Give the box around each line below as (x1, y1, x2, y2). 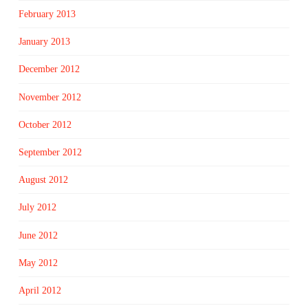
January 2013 (18, 36, 70, 47)
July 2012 (18, 202, 56, 213)
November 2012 (18, 91, 81, 102)
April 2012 (18, 285, 61, 296)
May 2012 (18, 257, 58, 268)
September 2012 (18, 147, 82, 157)
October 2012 (18, 119, 71, 130)
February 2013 (18, 9, 76, 20)
